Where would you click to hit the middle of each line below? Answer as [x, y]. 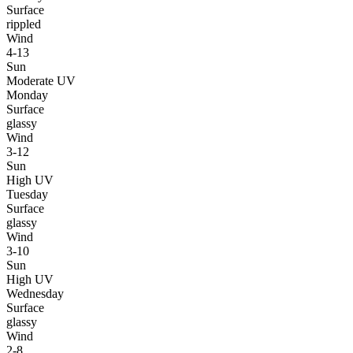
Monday [27, 95]
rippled [24, 24]
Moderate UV [41, 80]
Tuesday [27, 194]
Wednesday [35, 293]
